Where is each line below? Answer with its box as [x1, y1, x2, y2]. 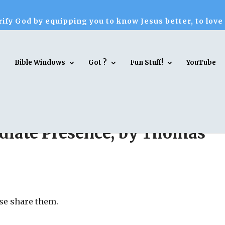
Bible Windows [15, 58, 65, 67]
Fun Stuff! [130, 58, 163, 67]
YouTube [186, 58, 216, 67]
